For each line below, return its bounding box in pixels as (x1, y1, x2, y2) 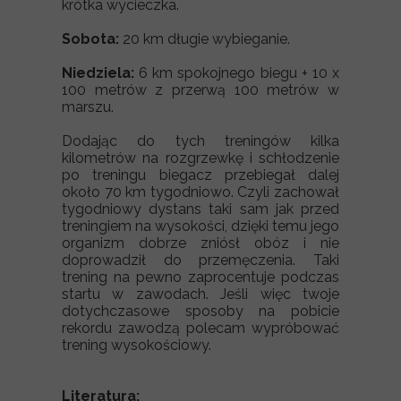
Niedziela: (62, 64, 134, 81)
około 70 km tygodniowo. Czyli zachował (62, 183, 339, 200)
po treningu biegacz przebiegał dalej (62, 166, 339, 183)
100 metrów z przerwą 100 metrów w (62, 81, 339, 98)
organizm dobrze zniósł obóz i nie (62, 235, 339, 252)
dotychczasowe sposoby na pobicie (62, 303, 339, 320)
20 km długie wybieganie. (123, 30, 290, 47)
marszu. (62, 98, 114, 115)
